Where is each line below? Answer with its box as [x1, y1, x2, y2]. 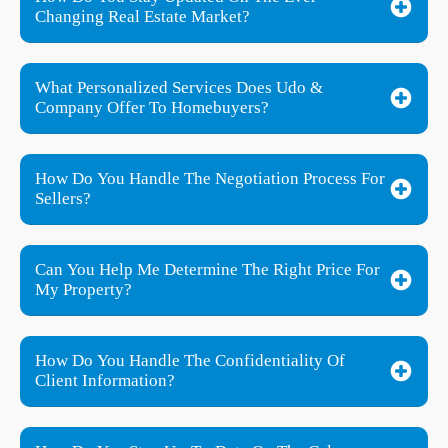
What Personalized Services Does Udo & [35, 77, 323, 97]
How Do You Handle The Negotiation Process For [35, 168, 385, 188]
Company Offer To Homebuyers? [35, 97, 269, 117]
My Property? [35, 279, 132, 299]
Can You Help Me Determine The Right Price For [35, 259, 380, 279]
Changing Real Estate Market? [35, 6, 250, 26]
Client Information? [35, 370, 175, 390]
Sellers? [35, 188, 91, 208]
